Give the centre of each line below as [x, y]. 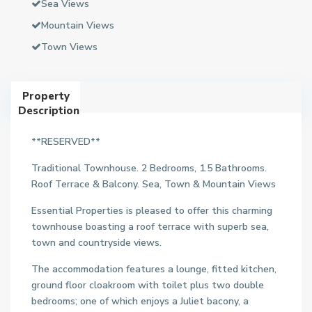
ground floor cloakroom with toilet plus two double [148, 285]
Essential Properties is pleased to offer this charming [152, 211]
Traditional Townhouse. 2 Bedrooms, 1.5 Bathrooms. [149, 168]
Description [49, 111]
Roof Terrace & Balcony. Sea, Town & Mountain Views [154, 184]
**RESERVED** [66, 142]
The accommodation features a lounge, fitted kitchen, [154, 269]
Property [46, 96]
